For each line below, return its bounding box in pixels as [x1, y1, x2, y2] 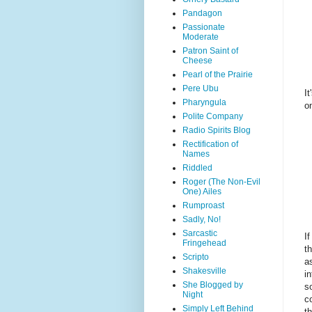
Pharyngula [182, 97, 226, 107]
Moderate [182, 32, 219, 42]
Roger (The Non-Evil [182, 177, 260, 187]
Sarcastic [182, 228, 217, 238]
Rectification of [182, 139, 238, 149]
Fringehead [182, 238, 226, 248]
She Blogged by [182, 280, 243, 290]
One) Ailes [182, 187, 221, 196]
